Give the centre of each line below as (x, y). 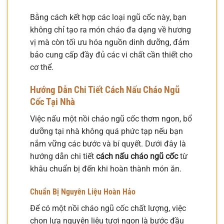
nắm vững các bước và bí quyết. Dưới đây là (108, 144)
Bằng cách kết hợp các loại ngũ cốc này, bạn (108, 17)
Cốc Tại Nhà (52, 101)
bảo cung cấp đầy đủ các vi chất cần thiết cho (111, 55)
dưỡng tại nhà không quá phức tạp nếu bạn (106, 131)
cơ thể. (42, 67)
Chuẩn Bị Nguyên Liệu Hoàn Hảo (83, 192)
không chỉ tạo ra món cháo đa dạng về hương (110, 30)
